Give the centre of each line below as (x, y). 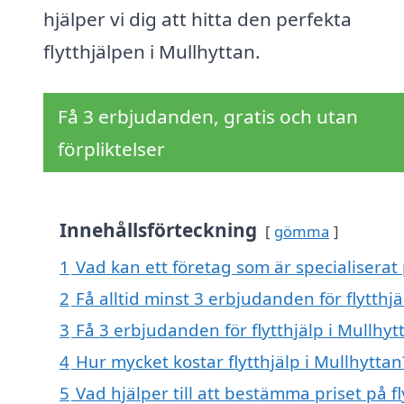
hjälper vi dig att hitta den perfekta (197, 19)
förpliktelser (111, 149)
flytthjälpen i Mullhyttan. (152, 52)
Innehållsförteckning (158, 230)
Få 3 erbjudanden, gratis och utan (208, 117)
